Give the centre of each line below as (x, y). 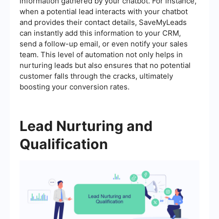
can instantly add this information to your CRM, (100, 33)
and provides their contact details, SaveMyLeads (103, 22)
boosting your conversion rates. (75, 87)
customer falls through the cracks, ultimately (96, 76)
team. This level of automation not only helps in (101, 54)
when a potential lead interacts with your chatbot (104, 11)
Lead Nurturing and (86, 126)
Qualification (64, 144)
